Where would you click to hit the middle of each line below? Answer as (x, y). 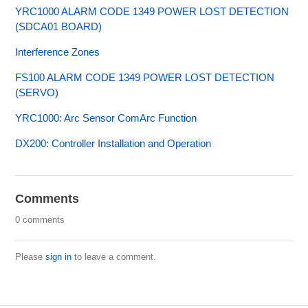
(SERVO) (37, 93)
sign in (59, 257)
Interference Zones (58, 52)
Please (31, 257)
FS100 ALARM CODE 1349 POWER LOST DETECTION (145, 78)
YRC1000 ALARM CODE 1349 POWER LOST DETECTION (152, 12)
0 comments (40, 220)
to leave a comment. (114, 257)
